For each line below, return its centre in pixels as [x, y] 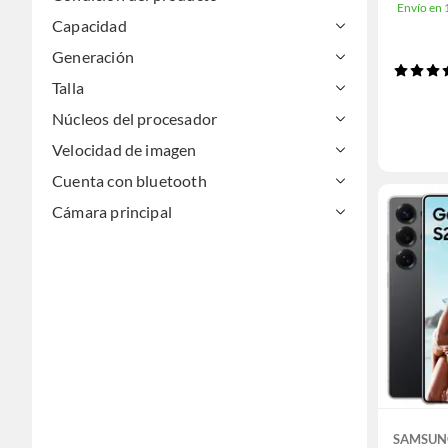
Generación [93, 56]
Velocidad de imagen [124, 149]
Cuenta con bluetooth [129, 180]
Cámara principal [112, 211]
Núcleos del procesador [135, 118]
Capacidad [89, 25]
